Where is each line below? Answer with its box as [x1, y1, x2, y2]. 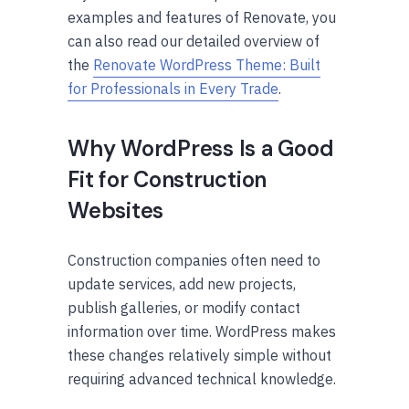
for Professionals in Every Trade [68, 79, 278, 98]
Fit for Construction [68, 164, 267, 194]
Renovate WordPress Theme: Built [93, 55, 320, 74]
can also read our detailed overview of [68, 31, 320, 50]
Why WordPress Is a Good [68, 133, 334, 163]
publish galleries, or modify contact [68, 298, 300, 317]
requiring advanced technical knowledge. [68, 369, 336, 388]
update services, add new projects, [68, 274, 296, 293]
